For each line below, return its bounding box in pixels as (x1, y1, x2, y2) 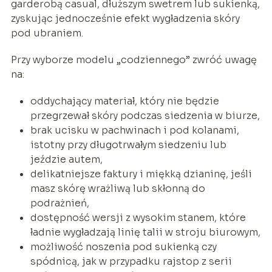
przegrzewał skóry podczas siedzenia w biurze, (30, 109, 260, 122)
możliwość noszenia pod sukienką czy (30, 240, 217, 253)
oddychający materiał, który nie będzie (30, 94, 219, 107)
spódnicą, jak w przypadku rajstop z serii (30, 254, 232, 268)
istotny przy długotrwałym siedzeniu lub (30, 138, 226, 151)
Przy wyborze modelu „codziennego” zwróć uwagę (10, 53, 257, 66)
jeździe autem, (30, 152, 103, 166)
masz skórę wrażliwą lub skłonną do (30, 182, 205, 195)
